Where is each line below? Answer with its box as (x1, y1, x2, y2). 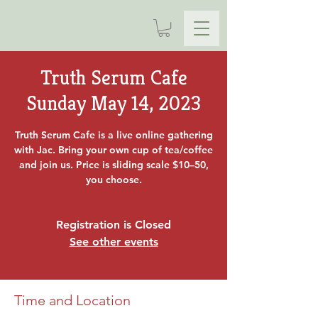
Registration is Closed (56, 218, 171, 232)
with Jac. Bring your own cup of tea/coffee (14, 143, 213, 157)
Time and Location (14, 292, 131, 309)
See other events (69, 235, 158, 249)
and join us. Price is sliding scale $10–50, (18, 158, 209, 172)
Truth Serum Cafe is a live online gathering (14, 128, 213, 142)
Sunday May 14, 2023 (26, 91, 201, 116)
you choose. (85, 173, 142, 187)
